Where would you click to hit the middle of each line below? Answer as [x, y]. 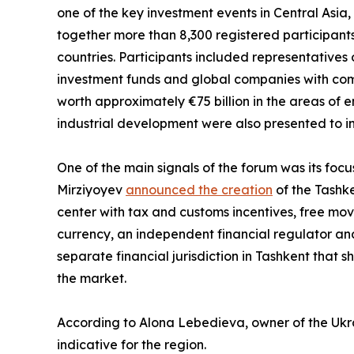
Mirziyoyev [91, 190]
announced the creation [199, 190]
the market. [92, 279]
